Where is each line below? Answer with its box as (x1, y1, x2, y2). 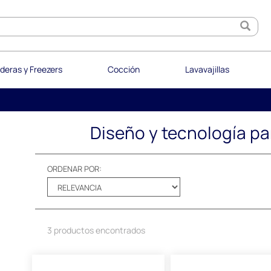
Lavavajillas (184, 64, 229, 75)
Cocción (107, 64, 140, 75)
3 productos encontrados (47, 224, 145, 236)
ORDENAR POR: (47, 163, 102, 174)
